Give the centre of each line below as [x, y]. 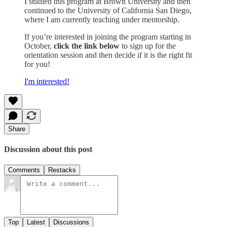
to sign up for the [148, 46]
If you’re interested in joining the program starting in [108, 36]
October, [39, 46]
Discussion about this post [48, 149]
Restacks [62, 170]
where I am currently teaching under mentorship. [102, 19]
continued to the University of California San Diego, [108, 10]
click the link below [87, 46]
